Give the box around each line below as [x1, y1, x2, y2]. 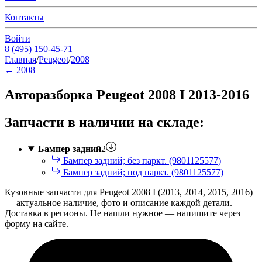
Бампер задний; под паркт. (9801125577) [61, 167, 223, 178]
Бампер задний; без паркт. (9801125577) [61, 156, 221, 166]
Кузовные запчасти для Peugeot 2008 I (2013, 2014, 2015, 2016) [5, 187, 253, 198]
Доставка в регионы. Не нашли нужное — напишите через [5, 208, 240, 219]
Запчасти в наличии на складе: [5, 114, 204, 130]
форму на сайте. [5, 219, 68, 229]
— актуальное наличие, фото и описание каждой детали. [5, 198, 232, 208]
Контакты [5, 12, 44, 22]
